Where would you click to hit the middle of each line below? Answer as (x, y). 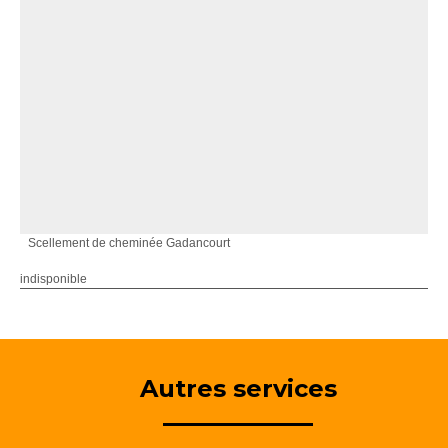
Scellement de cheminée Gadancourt (129, 243)
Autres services (238, 388)
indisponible (53, 279)
